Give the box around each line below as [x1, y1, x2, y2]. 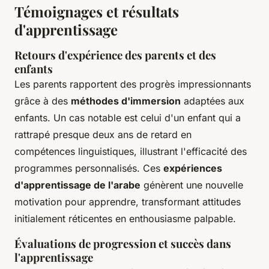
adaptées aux [181, 95, 244, 107]
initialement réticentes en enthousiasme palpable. [14, 213, 236, 225]
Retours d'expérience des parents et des [14, 47, 216, 63]
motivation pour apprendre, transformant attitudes [14, 196, 241, 208]
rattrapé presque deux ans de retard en [14, 128, 192, 141]
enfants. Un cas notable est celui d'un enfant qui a [14, 112, 241, 124]
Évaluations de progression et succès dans [14, 236, 231, 252]
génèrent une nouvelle [141, 179, 243, 192]
